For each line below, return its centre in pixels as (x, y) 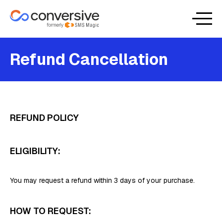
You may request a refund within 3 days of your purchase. (102, 180)
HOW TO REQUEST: (51, 211)
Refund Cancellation (89, 59)
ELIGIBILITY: (35, 151)
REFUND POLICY (44, 118)
